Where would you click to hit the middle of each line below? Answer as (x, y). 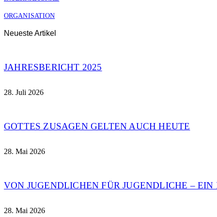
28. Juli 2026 (24, 93)
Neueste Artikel (30, 33)
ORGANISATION (30, 15)
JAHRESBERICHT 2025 (53, 67)
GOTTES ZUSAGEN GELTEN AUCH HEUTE (97, 126)
